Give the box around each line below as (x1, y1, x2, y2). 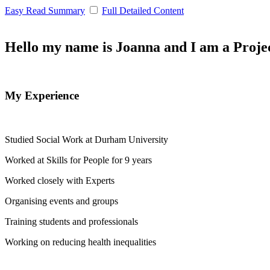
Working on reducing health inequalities (5, 237, 156, 247)
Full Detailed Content (102, 5, 184, 16)
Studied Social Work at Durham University (5, 134, 168, 145)
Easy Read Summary (5, 5, 85, 16)
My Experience (5, 89, 79, 102)
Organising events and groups (5, 196, 118, 206)
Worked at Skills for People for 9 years (5, 155, 152, 165)
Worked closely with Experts (5, 175, 115, 186)
